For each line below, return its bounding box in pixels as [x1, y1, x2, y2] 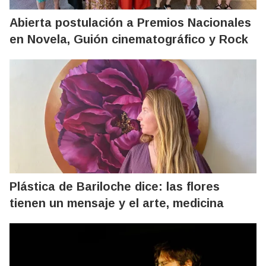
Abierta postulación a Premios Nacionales [9, 15, 251, 29]
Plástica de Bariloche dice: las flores [9, 179, 220, 193]
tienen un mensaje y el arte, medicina [9, 196, 224, 210]
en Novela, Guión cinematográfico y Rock [9, 32, 248, 46]
